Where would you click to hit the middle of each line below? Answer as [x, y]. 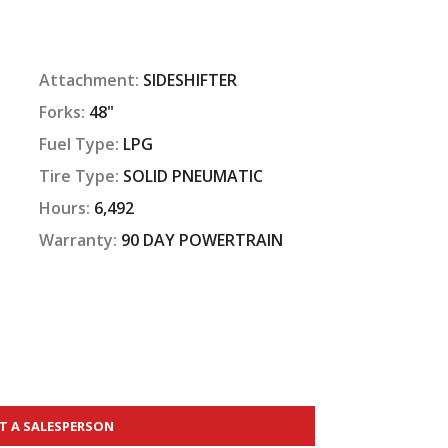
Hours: [67, 207]
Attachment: [91, 79]
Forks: [64, 111]
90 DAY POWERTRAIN [202, 239]
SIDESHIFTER [190, 79]
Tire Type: [81, 175]
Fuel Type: [81, 143]
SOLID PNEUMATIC [193, 175]
